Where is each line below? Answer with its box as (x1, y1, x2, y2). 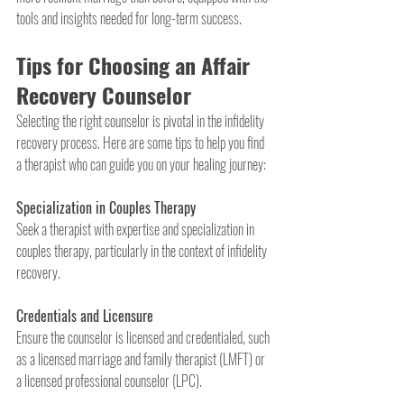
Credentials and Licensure (16, 304, 153, 326)
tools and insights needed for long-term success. (16, 6, 242, 29)
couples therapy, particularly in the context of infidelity (16, 239, 270, 262)
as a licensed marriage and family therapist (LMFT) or (16, 347, 268, 370)
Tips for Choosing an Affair (16, 48, 255, 81)
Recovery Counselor (16, 78, 191, 111)
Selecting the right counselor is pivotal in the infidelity (16, 109, 267, 132)
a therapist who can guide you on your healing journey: (16, 152, 266, 175)
